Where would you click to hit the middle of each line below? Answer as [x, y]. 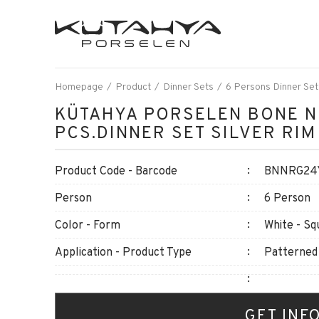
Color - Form [88, 225]
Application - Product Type [123, 252]
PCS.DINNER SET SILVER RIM [185, 132]
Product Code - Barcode [116, 171]
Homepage [79, 86]
